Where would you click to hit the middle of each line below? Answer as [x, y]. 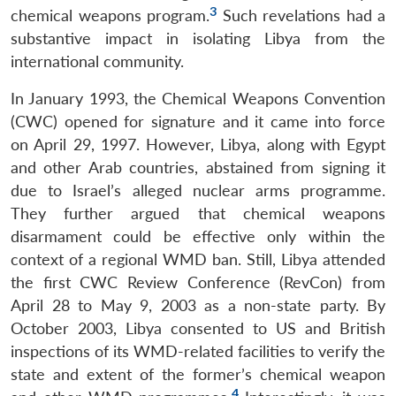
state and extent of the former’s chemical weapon [198, 374]
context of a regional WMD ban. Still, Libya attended [198, 259]
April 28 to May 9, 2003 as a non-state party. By [198, 305]
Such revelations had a [301, 15]
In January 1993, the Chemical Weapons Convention [198, 98]
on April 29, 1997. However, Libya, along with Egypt [198, 144]
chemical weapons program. [110, 15]
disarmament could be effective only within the [198, 236]
